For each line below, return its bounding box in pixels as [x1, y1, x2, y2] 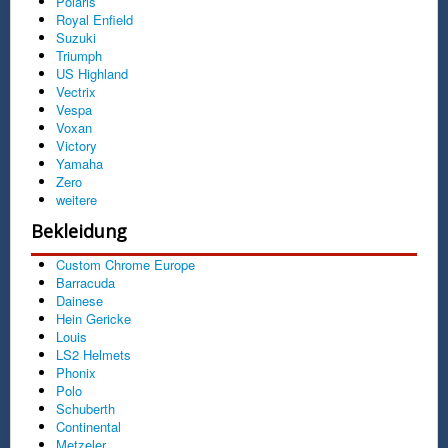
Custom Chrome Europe [56, 254, 195, 274]
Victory [56, 135, 97, 155]
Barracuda [56, 272, 115, 292]
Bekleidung [31, 218, 127, 243]
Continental [56, 416, 121, 436]
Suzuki [56, 27, 96, 47]
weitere [56, 189, 97, 209]
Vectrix [56, 81, 96, 101]
